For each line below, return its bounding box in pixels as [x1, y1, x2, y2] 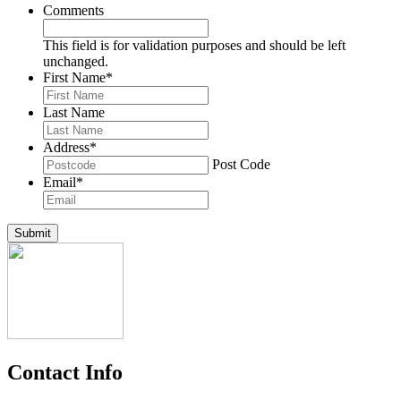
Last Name [43, 105, 105, 121]
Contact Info [7, 361, 123, 385]
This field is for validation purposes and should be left [43, 38, 346, 54]
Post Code [212, 157, 270, 173]
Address [43, 140, 90, 156]
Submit [14, 226, 51, 241]
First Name [43, 70, 106, 86]
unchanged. [43, 54, 108, 70]
